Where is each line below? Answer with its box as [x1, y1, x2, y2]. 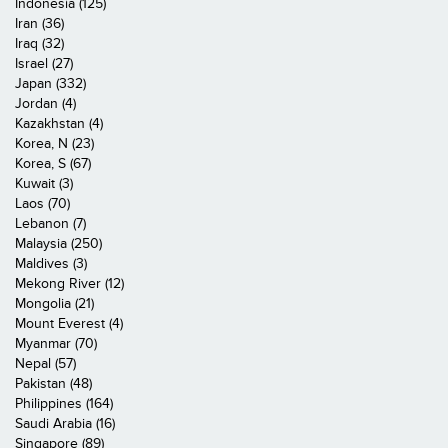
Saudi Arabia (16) [15, 415, 115, 432]
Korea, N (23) [15, 135, 94, 152]
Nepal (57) [15, 355, 76, 372]
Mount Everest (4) [15, 315, 123, 332]
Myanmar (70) [15, 335, 97, 352]
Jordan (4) [15, 95, 76, 112]
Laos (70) [15, 195, 70, 212]
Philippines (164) [15, 395, 113, 412]
